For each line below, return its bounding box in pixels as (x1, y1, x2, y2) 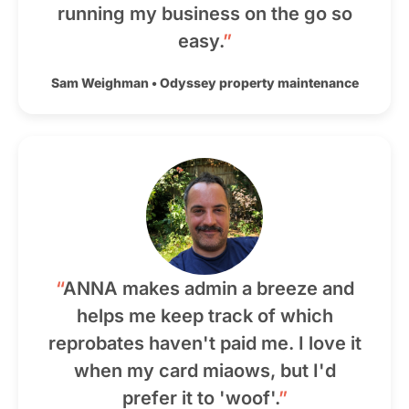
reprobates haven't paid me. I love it (47, 332, 362, 354)
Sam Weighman (50, 75, 149, 90)
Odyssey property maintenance (159, 75, 359, 90)
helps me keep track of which (76, 305, 333, 327)
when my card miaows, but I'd (73, 360, 336, 382)
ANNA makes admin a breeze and (62, 278, 354, 299)
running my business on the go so (57, 3, 352, 25)
